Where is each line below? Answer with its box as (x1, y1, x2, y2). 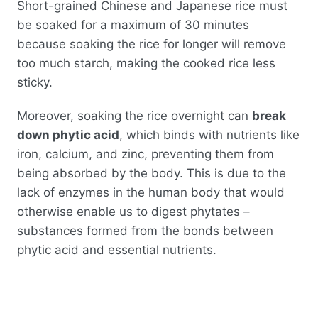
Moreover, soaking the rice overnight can (17, 109, 252, 124)
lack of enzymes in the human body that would (17, 185, 285, 200)
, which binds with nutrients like (119, 128, 300, 143)
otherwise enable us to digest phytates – (17, 204, 250, 219)
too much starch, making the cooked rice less (17, 55, 275, 70)
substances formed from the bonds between (17, 224, 273, 238)
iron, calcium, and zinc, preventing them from (17, 147, 274, 162)
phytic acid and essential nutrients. (17, 243, 216, 258)
